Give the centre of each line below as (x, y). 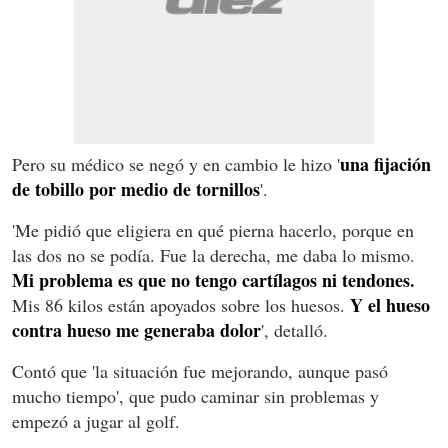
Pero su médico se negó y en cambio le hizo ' (176, 163)
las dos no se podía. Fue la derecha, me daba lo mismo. (213, 254)
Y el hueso (387, 304)
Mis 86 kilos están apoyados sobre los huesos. (178, 304)
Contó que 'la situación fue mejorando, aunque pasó (200, 370)
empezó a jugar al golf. (96, 420)
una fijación (385, 163)
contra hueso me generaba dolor (136, 329)
